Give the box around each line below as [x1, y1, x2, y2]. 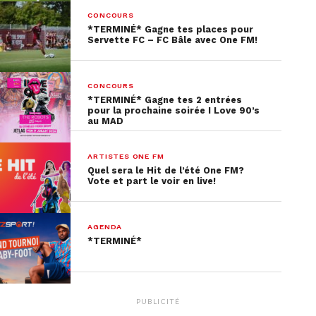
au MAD [87, 115, 124, 126]
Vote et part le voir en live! [87, 175, 217, 186]
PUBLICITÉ [136, 296, 180, 305]
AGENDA [87, 221, 123, 231]
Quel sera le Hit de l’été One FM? [87, 164, 245, 176]
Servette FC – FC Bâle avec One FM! [87, 34, 258, 45]
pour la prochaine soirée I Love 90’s [87, 104, 260, 116]
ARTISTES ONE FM [87, 151, 164, 161]
